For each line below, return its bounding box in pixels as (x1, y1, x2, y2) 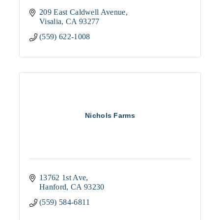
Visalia (39, 17, 62, 26)
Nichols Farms (84, 111, 136, 119)
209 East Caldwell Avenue (39, 7, 126, 16)
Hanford (39, 182, 67, 191)
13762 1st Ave (39, 173, 86, 182)
